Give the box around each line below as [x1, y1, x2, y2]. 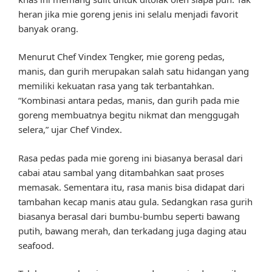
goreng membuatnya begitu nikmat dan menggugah [18, 109, 239, 121]
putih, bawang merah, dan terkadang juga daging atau [18, 224, 246, 237]
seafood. [18, 239, 54, 251]
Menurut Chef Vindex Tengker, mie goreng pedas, [18, 50, 225, 63]
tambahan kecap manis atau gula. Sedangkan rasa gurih [18, 195, 253, 208]
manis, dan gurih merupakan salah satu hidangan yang [18, 65, 249, 78]
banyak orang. [18, 22, 78, 35]
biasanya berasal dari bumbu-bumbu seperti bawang [18, 209, 240, 222]
